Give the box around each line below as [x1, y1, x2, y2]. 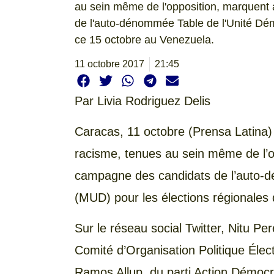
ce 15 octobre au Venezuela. [75, 34, 214, 46]
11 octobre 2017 [75, 59, 144, 70]
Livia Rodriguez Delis [97, 94, 210, 108]
